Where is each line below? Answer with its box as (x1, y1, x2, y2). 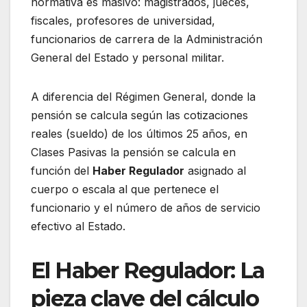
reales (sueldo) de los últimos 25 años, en (31, 127, 247, 141)
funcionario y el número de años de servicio (31, 201, 260, 215)
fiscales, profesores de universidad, (31, 14, 215, 28)
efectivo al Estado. (31, 219, 125, 234)
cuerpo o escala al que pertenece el (31, 182, 219, 197)
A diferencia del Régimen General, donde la (31, 90, 256, 104)
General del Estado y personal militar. (31, 51, 224, 65)
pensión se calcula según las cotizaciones (31, 108, 248, 123)
